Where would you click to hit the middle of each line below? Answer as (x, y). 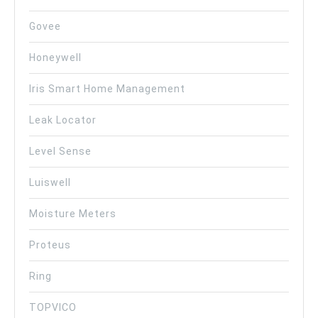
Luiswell (50, 182)
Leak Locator (63, 120)
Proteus (50, 245)
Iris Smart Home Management (107, 88)
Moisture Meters (73, 213)
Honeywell (55, 57)
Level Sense (60, 151)
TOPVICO (53, 307)
